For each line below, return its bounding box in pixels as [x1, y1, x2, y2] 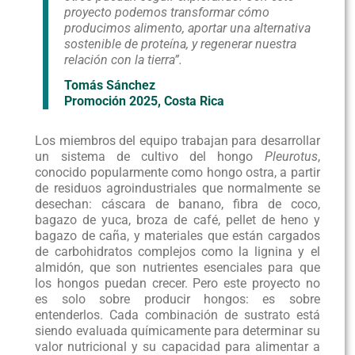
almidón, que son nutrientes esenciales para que [35, 260, 320, 276]
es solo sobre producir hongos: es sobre [35, 292, 320, 307]
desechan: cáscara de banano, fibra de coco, [35, 197, 320, 212]
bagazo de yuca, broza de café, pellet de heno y [35, 212, 320, 228]
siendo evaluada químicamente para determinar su [35, 323, 320, 339]
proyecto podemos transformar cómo [64, 5, 270, 21]
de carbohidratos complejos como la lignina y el [35, 244, 320, 260]
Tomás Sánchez [64, 78, 156, 94]
